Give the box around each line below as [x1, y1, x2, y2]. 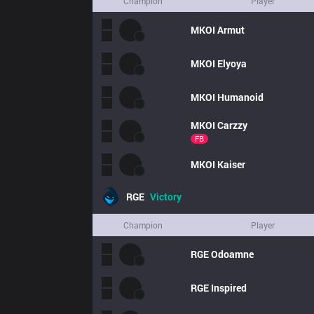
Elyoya [217, 57, 247, 70]
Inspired [211, 281, 247, 294]
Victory [150, 190, 182, 203]
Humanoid [217, 90, 264, 104]
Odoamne [211, 247, 254, 261]
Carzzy [217, 118, 247, 132]
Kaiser [217, 158, 245, 171]
